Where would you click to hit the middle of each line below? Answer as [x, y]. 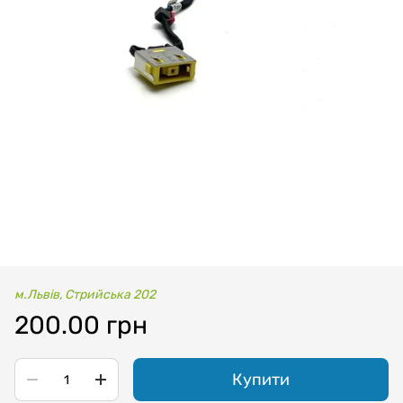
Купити [261, 380]
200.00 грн [81, 325]
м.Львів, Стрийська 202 [85, 295]
